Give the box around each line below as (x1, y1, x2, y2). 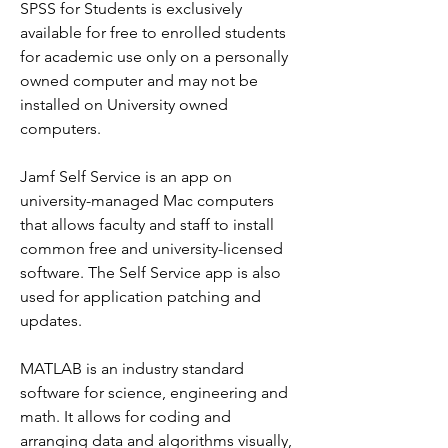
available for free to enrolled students (20, 23, 286, 42)
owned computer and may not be (20, 71, 258, 90)
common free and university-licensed (20, 239, 283, 258)
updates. (20, 311, 82, 330)
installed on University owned (20, 95, 228, 114)
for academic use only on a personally (20, 47, 288, 66)
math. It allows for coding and (20, 407, 231, 426)
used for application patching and (20, 287, 261, 306)
